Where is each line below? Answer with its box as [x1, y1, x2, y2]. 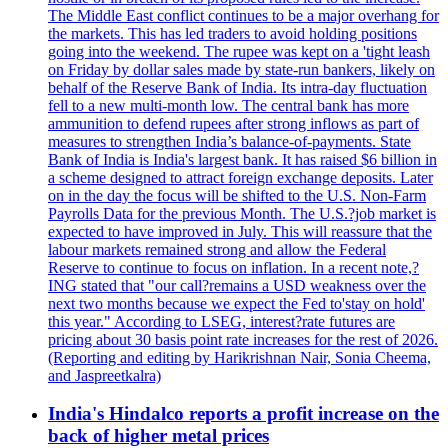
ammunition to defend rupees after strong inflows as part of [48, 114, 419, 132]
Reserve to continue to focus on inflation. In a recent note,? [48, 258, 419, 276]
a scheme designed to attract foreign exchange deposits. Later [48, 168, 433, 186]
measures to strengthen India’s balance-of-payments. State [48, 132, 411, 150]
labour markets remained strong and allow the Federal [48, 240, 386, 258]
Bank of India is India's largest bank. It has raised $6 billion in [48, 150, 437, 168]
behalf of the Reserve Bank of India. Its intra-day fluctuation [48, 78, 427, 96]
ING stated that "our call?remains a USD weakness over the [48, 276, 426, 294]
